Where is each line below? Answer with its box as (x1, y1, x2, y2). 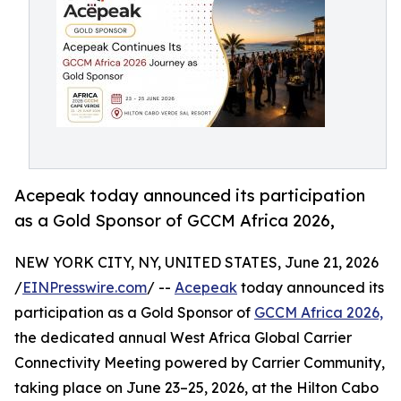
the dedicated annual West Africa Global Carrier (14, 328, 352, 347)
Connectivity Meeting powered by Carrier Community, (14, 354, 385, 372)
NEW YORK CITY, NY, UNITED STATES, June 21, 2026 (14, 253, 379, 272)
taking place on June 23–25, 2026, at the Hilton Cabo (14, 379, 379, 397)
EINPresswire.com (22, 278, 147, 297)
